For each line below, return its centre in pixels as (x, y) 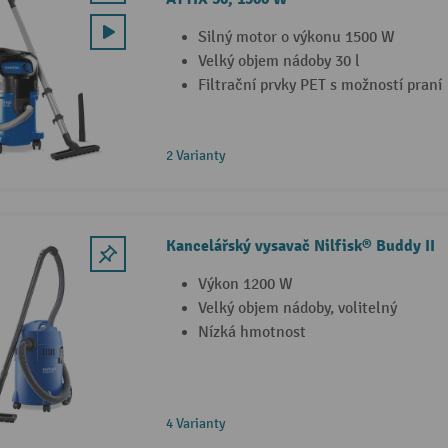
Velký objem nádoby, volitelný (297, 308)
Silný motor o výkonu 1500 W (296, 37)
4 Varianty (195, 423)
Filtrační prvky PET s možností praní (319, 85)
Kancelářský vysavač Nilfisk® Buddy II (300, 245)
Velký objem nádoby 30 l (278, 61)
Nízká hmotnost (251, 332)
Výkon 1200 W (245, 284)
